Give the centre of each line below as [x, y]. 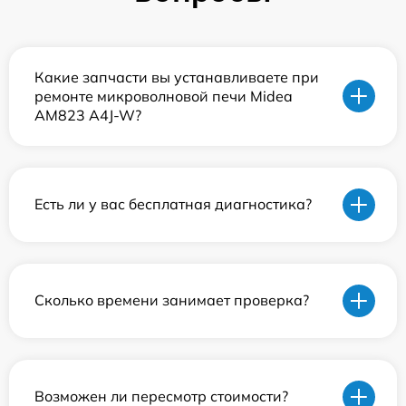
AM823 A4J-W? [88, 115]
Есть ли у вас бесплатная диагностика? [173, 204]
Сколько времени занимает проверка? [172, 300]
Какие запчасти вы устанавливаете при [177, 77]
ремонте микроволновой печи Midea [164, 96]
